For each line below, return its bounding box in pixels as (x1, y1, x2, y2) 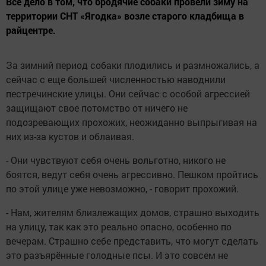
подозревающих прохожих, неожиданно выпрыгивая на (6, 116, 257, 129)
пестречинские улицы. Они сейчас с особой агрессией (6, 87, 250, 100)
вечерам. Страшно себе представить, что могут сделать (6, 235, 258, 248)
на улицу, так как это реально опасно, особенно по (6, 220, 232, 233)
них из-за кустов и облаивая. (6, 130, 134, 143)
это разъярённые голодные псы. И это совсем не (6, 249, 228, 262)
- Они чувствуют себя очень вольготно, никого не (6, 154, 226, 167)
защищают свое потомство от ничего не (6, 102, 188, 115)
